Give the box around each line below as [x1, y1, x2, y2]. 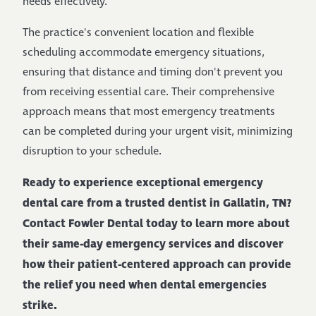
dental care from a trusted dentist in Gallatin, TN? [23, 195, 291, 211]
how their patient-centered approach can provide [23, 257, 291, 272]
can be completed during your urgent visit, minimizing [23, 124, 293, 139]
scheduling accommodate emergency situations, [23, 45, 265, 60]
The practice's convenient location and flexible [23, 25, 254, 40]
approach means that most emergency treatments [23, 104, 275, 119]
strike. [23, 298, 57, 313]
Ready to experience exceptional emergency [23, 175, 263, 190]
